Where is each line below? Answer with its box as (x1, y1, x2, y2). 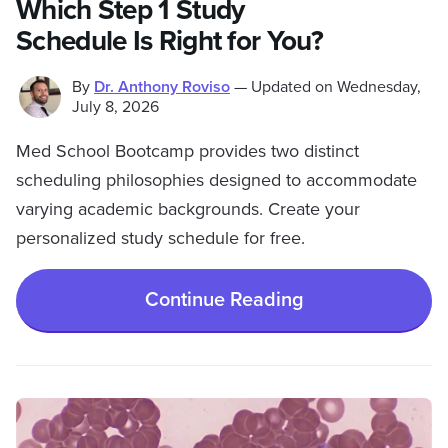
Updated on (251, 77, 333, 97)
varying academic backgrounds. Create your (16, 198, 360, 220)
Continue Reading (144, 287, 304, 312)
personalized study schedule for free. (16, 227, 305, 249)
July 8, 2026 (72, 97, 159, 117)
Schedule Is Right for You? (16, 24, 323, 58)
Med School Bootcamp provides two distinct (16, 140, 359, 162)
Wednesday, (337, 77, 421, 97)
